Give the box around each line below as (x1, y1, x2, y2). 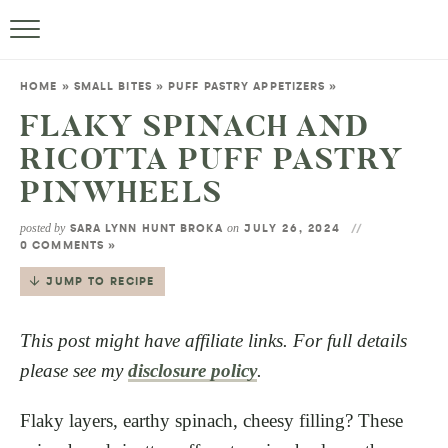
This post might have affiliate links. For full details (20, 330, 407, 351)
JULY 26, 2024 (239, 224, 346, 235)
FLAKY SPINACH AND (20, 106, 370, 146)
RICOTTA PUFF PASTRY (20, 139, 404, 179)
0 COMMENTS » (20, 241, 117, 252)
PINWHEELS (20, 172, 223, 212)
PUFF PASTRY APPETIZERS (168, 82, 326, 93)
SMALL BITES (73, 82, 152, 93)
